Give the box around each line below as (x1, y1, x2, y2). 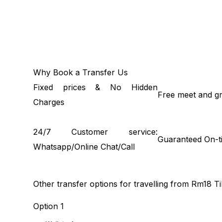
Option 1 (33, 201, 64, 211)
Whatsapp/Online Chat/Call (33, 142, 135, 152)
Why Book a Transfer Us (33, 67, 128, 77)
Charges (33, 97, 65, 107)
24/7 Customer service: (33, 127, 158, 137)
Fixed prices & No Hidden (33, 82, 158, 92)
